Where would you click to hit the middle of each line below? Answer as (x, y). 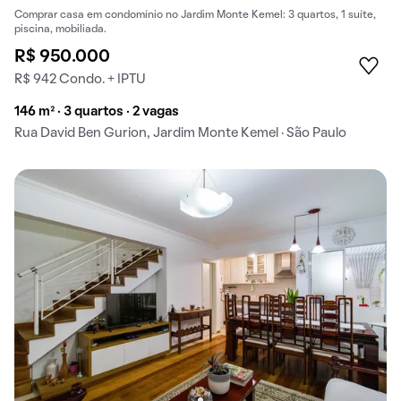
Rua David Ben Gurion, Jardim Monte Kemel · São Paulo (180, 133)
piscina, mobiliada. (60, 29)
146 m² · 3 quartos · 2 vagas (97, 111)
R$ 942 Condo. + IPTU (80, 79)
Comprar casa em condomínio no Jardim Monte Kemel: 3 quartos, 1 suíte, (195, 15)
